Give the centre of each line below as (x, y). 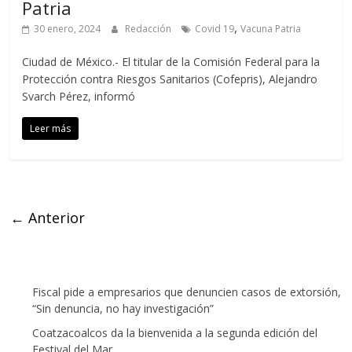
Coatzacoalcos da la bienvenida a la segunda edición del (175, 332)
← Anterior (48, 217)
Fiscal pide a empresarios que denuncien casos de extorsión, (187, 291)
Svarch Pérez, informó (79, 96)
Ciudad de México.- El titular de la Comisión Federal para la (171, 61)
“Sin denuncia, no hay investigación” (123, 308)
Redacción (150, 28)
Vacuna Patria (271, 28)
